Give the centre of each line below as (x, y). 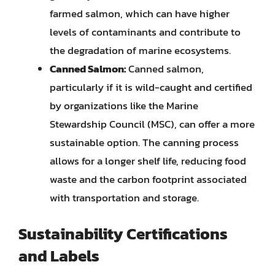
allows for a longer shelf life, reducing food (148, 161)
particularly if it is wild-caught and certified (151, 87)
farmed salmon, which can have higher (140, 14)
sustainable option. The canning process (144, 142)
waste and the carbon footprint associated (148, 179)
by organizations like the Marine (124, 106)
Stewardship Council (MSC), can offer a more (152, 124)
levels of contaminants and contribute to (145, 32)
